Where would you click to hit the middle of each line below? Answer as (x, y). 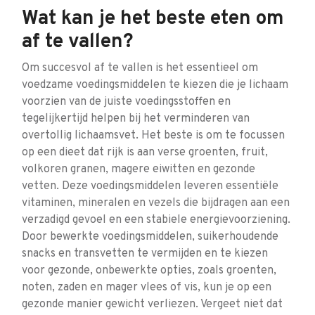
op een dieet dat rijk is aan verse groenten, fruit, (145, 153)
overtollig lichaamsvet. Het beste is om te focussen (153, 136)
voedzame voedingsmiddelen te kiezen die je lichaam (155, 85)
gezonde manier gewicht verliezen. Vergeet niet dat (152, 304)
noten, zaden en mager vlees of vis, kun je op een (147, 288)
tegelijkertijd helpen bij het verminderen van (136, 119)
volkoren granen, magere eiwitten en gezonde (139, 169)
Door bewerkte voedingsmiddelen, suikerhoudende (150, 237)
